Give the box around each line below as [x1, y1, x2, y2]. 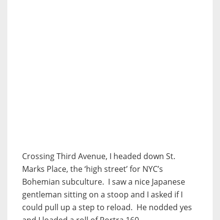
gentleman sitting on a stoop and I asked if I [22, 189, 183, 200]
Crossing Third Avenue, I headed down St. [22, 150, 175, 162]
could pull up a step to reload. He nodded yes [22, 201, 192, 213]
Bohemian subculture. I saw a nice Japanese [22, 176, 185, 187]
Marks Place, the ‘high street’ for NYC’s [22, 163, 163, 174]
